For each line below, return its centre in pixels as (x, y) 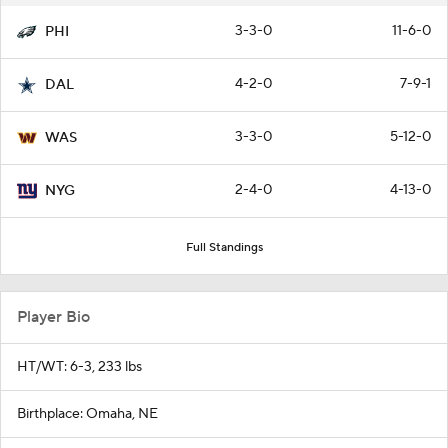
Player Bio (53, 317)
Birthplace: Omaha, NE (87, 414)
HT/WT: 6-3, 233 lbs (79, 367)
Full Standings (224, 248)
